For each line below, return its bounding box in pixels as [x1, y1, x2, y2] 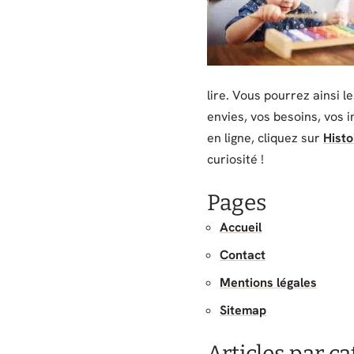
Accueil [220, 219, 262, 235]
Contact [220, 247, 265, 263]
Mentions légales [220, 274, 317, 291]
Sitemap [220, 302, 266, 318]
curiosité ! [207, 151, 264, 168]
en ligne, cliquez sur [207, 130, 323, 146]
